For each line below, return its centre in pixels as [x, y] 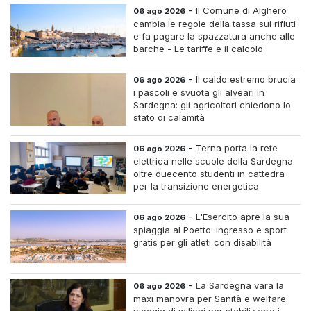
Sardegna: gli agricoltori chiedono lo [212, 105]
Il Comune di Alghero [242, 11]
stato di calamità [169, 118]
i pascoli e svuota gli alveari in [199, 93]
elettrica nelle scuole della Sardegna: [215, 161]
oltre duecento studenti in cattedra [209, 174]
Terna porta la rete [237, 148]
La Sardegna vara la [240, 286]
